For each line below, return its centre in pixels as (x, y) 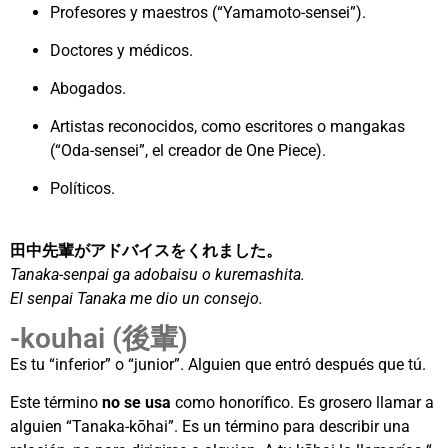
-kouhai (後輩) (99, 339)
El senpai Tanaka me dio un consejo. (136, 299)
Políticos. (82, 189)
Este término (56, 403)
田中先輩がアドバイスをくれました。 (146, 251)
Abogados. (88, 89)
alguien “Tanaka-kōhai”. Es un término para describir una (210, 427)
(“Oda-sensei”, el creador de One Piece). (188, 151)
